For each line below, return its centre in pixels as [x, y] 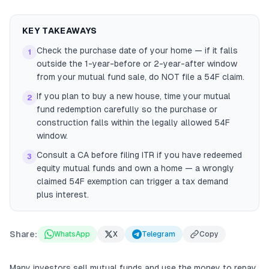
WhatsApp [72, 234]
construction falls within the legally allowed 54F [133, 122]
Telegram [159, 234]
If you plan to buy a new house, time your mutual [134, 96]
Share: [23, 234]
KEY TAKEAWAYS [60, 31]
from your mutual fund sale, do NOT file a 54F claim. [141, 77]
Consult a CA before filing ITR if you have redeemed [139, 155]
